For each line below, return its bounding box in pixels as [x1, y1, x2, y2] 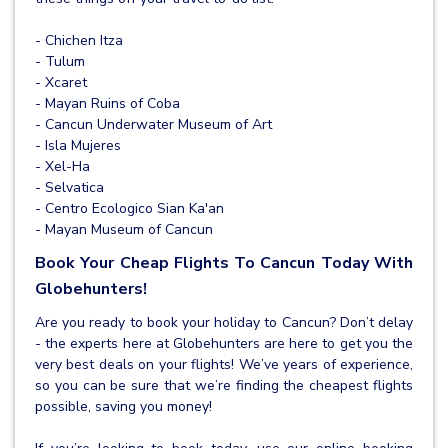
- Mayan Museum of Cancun [35, 220, 213, 240]
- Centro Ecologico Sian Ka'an [35, 199, 224, 219]
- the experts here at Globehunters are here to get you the [35, 334, 413, 354]
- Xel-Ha [35, 157, 90, 177]
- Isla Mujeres [35, 136, 121, 156]
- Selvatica [35, 178, 104, 198]
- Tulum [35, 52, 85, 72]
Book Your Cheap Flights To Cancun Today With [35, 252, 413, 275]
